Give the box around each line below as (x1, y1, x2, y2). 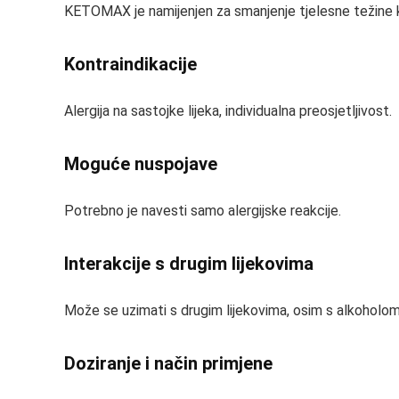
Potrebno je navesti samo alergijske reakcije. (64, 202, 341, 219)
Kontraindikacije (64, 53, 197, 75)
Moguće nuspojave (64, 153, 217, 175)
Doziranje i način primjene (64, 353, 273, 374)
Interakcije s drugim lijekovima (64, 253, 313, 274)
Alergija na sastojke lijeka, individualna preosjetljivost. (64, 102, 392, 119)
